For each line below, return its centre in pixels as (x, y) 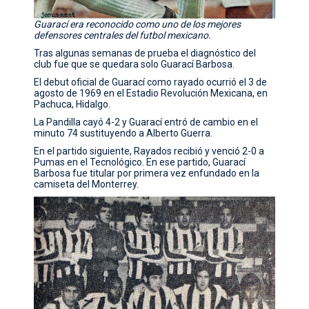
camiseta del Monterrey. (87, 185)
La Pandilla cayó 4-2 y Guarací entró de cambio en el (146, 122)
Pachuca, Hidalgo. (72, 104)
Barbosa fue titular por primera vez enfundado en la (147, 173)
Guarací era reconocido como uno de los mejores (138, 24)
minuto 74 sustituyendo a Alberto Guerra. (123, 133)
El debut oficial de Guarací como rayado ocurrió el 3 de (151, 82)
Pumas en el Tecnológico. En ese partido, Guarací (140, 162)
